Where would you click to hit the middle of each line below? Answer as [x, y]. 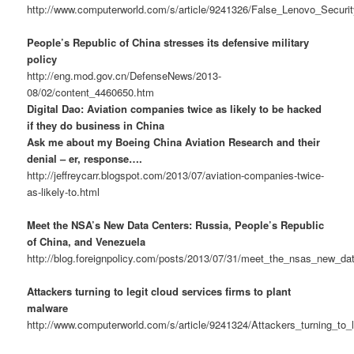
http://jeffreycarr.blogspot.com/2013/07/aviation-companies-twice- [176, 175]
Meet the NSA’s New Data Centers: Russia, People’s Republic [176, 225]
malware [48, 308]
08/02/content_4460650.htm [91, 92]
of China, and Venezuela [87, 242]
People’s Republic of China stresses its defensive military [168, 43]
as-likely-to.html [64, 192]
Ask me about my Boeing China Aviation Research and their [174, 142]
